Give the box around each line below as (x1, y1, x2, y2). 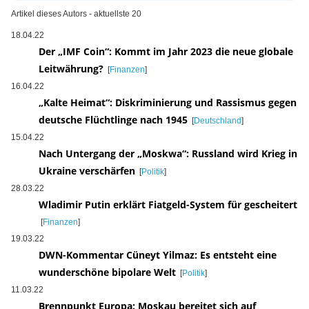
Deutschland (193, 116, 241, 126)
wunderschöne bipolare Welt (38, 266, 176, 279)
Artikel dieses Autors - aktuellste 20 (10, 9, 141, 19)
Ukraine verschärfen (38, 164, 135, 178)
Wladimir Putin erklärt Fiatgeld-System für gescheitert (38, 198, 297, 212)
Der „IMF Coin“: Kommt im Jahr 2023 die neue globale (38, 45, 293, 59)
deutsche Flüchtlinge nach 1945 (38, 113, 188, 127)
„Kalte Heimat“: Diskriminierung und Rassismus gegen (38, 96, 297, 110)
